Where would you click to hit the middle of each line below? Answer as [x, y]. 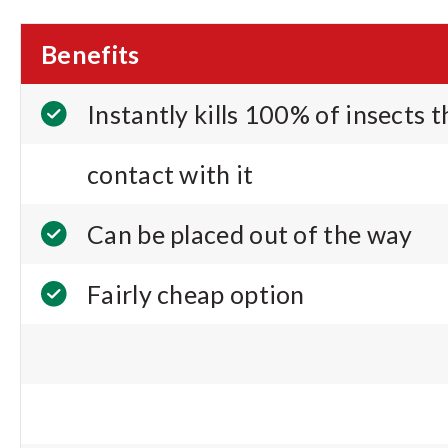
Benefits [90, 54]
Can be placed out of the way [250, 234]
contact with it [170, 174]
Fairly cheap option [196, 294]
